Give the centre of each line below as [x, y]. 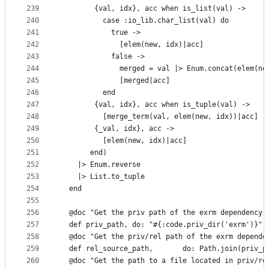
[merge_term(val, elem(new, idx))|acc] [159, 117]
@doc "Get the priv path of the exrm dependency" [164, 213]
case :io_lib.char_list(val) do [145, 21]
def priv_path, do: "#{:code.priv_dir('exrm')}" [162, 225]
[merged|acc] [115, 81]
